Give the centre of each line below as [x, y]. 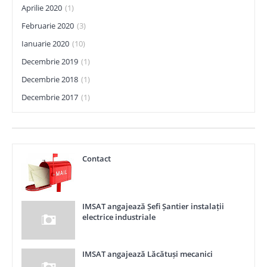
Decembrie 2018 [50, 79]
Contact [97, 159]
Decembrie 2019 [50, 61]
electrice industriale [119, 217]
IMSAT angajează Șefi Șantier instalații [153, 206]
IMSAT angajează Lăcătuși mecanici [148, 254]
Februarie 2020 [48, 26]
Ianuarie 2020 [45, 44]
